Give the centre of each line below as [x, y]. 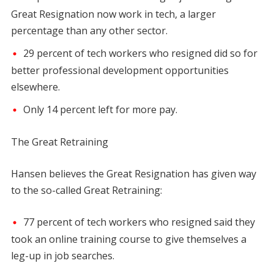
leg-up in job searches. [62, 256]
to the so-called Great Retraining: [86, 191]
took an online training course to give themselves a [128, 239]
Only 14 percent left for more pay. [100, 109]
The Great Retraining [59, 142]
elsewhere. [35, 87]
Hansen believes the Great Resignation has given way [133, 174]
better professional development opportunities [120, 70]
